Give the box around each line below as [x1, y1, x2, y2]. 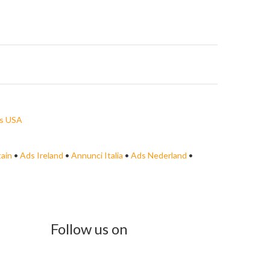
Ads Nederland [131, 150, 187, 160]
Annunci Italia [71, 150, 123, 160]
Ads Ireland [20, 150, 63, 160]
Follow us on [50, 220, 128, 237]
